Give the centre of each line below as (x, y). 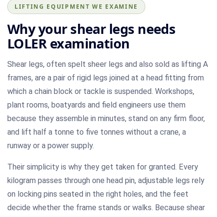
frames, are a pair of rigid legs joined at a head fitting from (106, 77)
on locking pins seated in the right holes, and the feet (98, 194)
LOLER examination (69, 43)
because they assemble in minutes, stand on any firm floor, (106, 118)
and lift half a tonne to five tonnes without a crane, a (97, 132)
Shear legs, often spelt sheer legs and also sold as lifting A (108, 64)
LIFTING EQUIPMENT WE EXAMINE (77, 6)
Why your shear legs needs (92, 29)
